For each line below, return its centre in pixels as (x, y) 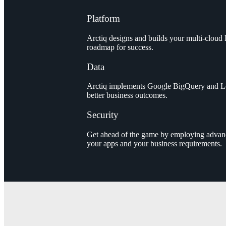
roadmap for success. (120, 47)
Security (103, 115)
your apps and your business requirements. (154, 143)
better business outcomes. (127, 95)
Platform (103, 19)
